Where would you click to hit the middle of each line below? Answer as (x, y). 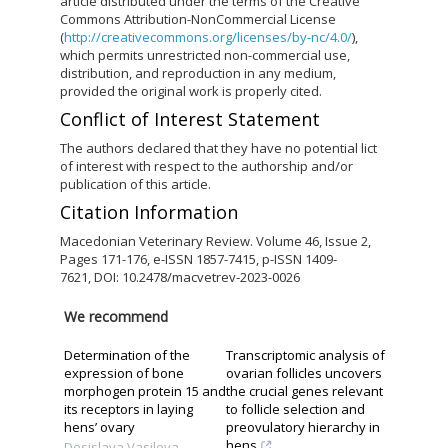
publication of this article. (135, 184)
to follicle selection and (295, 409)
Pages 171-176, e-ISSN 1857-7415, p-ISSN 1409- (198, 259)
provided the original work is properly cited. (191, 91)
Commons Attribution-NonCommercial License (198, 19)
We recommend (116, 317)
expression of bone (124, 373)
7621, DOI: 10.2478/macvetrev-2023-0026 (180, 277)
